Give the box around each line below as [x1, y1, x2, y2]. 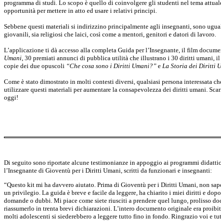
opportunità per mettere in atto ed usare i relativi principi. [4, 7, 157, 15]
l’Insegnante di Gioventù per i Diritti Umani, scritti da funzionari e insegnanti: [4, 167, 212, 175]
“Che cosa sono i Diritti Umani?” [66, 62, 156, 70]
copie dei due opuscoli [4, 62, 66, 70]
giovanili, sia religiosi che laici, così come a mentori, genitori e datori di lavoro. [4, 31, 216, 38]
